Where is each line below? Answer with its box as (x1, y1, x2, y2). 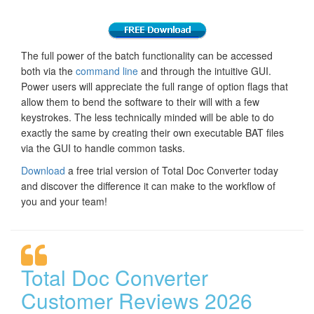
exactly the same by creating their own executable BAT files (21, 125, 284, 139)
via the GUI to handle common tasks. (21, 140, 185, 155)
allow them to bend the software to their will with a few (21, 94, 259, 109)
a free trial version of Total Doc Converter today (65, 163, 278, 177)
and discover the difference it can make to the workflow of (21, 178, 275, 193)
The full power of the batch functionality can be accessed (21, 48, 273, 62)
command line (76, 63, 138, 78)
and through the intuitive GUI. (138, 63, 271, 78)
